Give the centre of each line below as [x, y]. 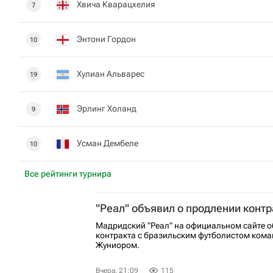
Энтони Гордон [106, 39]
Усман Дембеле [108, 143]
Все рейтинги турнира [68, 174]
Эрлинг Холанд [107, 108]
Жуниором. [118, 245]
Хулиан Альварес [111, 74]
